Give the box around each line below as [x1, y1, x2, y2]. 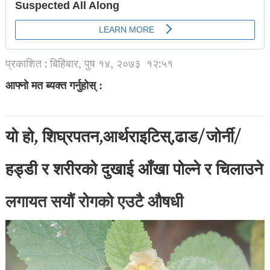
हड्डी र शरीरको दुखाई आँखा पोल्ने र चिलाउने [5, 157, 263, 186]
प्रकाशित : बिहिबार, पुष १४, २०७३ [5, 56, 140, 74]
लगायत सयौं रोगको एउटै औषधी [5, 190, 187, 218]
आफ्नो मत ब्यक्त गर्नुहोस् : [5, 78, 102, 96]
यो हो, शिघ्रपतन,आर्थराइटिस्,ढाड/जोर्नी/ [5, 125, 242, 153]
